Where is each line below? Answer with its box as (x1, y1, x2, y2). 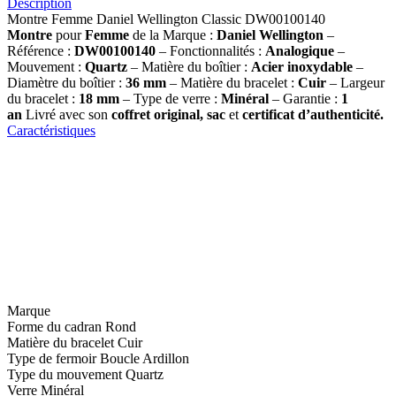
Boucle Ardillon (100, 350, 189, 366)
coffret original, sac (111, 106, 225, 122)
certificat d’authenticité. (242, 106, 384, 122)
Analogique (265, 42, 338, 58)
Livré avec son (22, 106, 111, 122)
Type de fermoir (7, 350, 96, 366)
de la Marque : (133, 27, 217, 42)
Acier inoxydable (251, 58, 353, 74)
